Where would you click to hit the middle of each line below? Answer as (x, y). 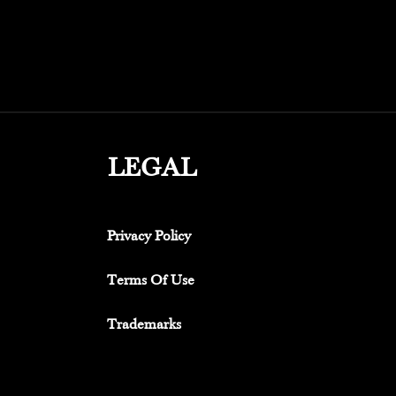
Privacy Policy (148, 237)
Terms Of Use (150, 281)
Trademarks (144, 325)
